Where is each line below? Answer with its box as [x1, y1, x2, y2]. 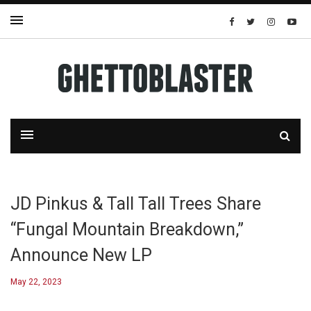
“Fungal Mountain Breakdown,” [10, 219, 244, 239]
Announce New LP [10, 245, 152, 265]
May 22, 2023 [10, 277, 62, 287]
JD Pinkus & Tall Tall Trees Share [10, 194, 261, 214]
